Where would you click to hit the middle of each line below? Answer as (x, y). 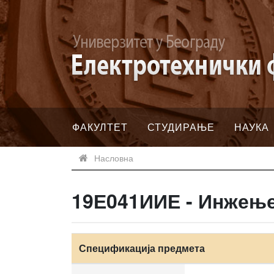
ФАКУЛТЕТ (100, 127)
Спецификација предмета (142, 248)
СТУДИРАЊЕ (181, 127)
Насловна (114, 158)
